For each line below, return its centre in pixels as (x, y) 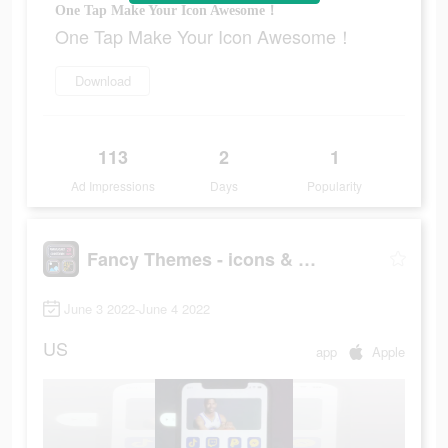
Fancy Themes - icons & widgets (307, 258)
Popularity (335, 186)
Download (102, 81)
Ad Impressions (113, 186)
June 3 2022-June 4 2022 (137, 309)
